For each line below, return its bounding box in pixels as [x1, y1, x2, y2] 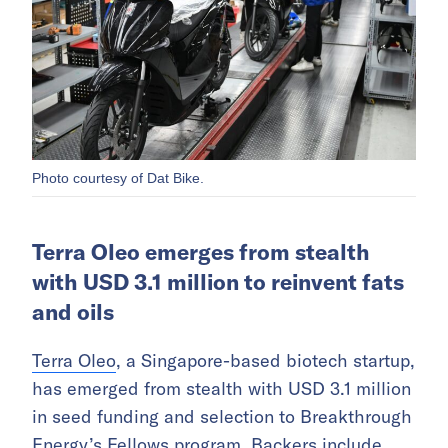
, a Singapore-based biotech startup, [116, 349, 415, 373]
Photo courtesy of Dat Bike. [32, 170, 204, 187]
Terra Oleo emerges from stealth [32, 238, 370, 267]
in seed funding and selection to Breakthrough [32, 405, 412, 429]
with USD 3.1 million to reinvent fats [32, 268, 404, 297]
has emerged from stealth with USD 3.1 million [32, 377, 411, 401]
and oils [32, 298, 114, 327]
